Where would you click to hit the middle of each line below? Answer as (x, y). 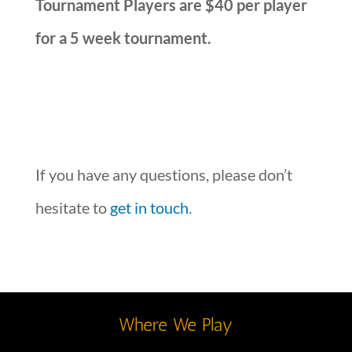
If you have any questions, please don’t (163, 174)
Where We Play (176, 324)
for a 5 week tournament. (123, 37)
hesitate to (72, 207)
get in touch (149, 207)
